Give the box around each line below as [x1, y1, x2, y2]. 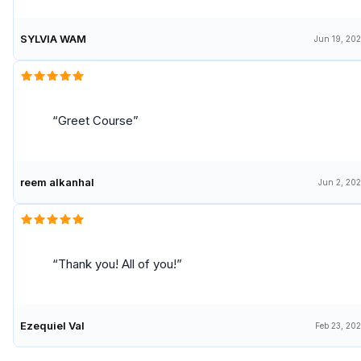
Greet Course [58, 113, 133, 129]
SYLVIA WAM [20, 32, 86, 46]
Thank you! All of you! [58, 256, 176, 272]
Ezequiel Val [20, 319, 85, 333]
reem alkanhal [20, 176, 94, 189]
